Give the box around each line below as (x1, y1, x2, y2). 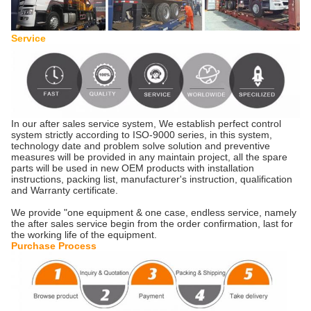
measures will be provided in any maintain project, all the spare (11, 151, 287, 162)
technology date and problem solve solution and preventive (11, 140, 270, 151)
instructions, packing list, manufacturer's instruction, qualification (11, 173, 292, 185)
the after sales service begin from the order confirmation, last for (11, 217, 293, 229)
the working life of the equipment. (11, 228, 157, 240)
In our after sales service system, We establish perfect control (11, 117, 281, 129)
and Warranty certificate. (11, 184, 118, 196)
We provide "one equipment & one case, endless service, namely (11, 206, 296, 218)
